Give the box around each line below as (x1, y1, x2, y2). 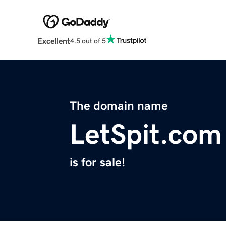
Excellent (37, 37, 70, 45)
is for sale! (70, 156, 125, 169)
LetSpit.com (70, 120, 222, 149)
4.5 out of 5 (70, 37, 106, 44)
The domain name (70, 100, 168, 112)
